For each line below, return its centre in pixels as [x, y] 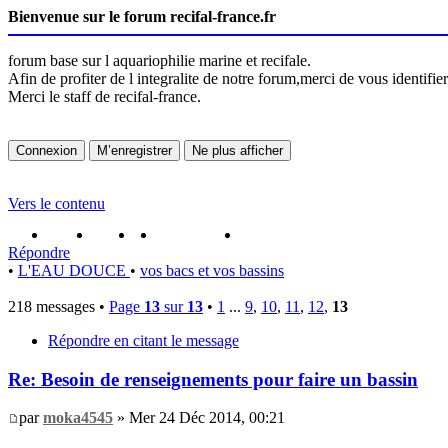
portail [70, 234]
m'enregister [199, 234]
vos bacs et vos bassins [212, 270]
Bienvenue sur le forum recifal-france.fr [142, 16]
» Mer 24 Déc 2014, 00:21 [199, 418]
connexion [275, 234]
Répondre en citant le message [143, 340]
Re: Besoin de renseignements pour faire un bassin [213, 379]
